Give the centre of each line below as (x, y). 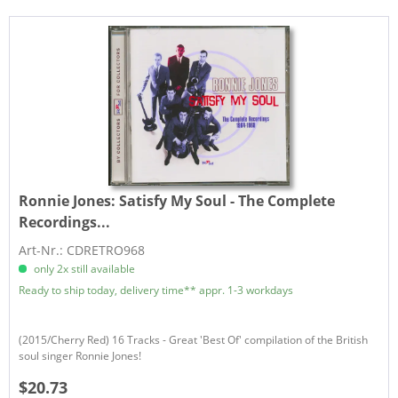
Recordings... (65, 223)
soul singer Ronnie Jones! (80, 356)
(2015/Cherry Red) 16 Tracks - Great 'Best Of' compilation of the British (194, 340)
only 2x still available (84, 269)
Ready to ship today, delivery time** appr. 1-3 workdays (156, 291)
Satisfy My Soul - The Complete (227, 201)
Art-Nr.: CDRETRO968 (82, 251)
